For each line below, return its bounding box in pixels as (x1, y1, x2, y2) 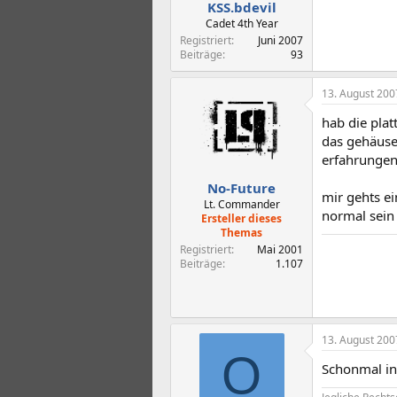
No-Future (207, 178, 276, 197)
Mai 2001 (257, 241, 303, 257)
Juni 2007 (258, 33, 303, 48)
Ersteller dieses (201, 210, 282, 226)
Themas (221, 224, 262, 240)
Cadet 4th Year (205, 16, 278, 31)
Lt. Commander (203, 196, 280, 212)
